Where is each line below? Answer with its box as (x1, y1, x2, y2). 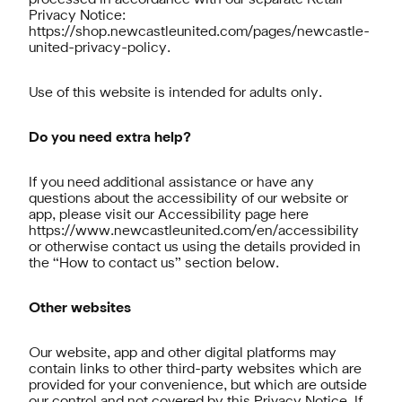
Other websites (29, 302, 131, 315)
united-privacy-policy (29, 42, 167, 55)
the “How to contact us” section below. (29, 258, 279, 270)
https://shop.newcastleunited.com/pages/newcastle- (29, 26, 370, 39)
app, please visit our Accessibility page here (29, 209, 309, 222)
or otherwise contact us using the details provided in (29, 241, 361, 254)
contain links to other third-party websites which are (29, 363, 362, 376)
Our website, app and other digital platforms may (29, 347, 336, 360)
